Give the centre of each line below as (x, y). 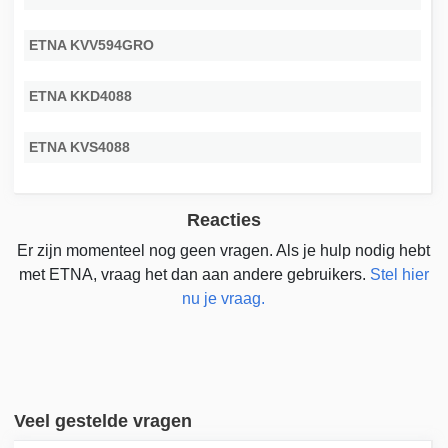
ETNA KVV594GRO (92, 44)
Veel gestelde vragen (103, 420)
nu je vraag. (224, 298)
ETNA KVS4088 (80, 146)
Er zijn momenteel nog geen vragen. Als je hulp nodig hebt (224, 250)
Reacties (223, 219)
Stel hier (399, 274)
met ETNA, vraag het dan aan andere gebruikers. (194, 274)
